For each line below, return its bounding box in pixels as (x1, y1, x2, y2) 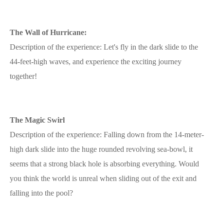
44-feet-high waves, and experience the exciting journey (10, 57, 182, 66)
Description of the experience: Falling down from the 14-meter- (10, 130, 204, 139)
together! (10, 72, 37, 80)
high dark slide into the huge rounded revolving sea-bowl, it (10, 145, 193, 153)
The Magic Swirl (10, 115, 65, 124)
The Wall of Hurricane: (10, 28, 87, 36)
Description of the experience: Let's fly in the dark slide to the (10, 42, 198, 51)
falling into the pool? (10, 188, 73, 197)
